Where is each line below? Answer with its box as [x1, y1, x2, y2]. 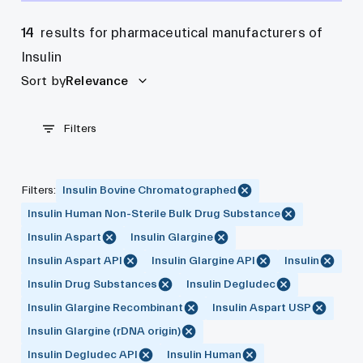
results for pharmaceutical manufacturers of [41, 24, 323, 41]
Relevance [66, 73, 129, 88]
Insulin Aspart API [28, 254, 122, 267]
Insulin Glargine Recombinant [28, 301, 183, 314]
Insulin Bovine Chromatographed [62, 183, 237, 197]
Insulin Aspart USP [212, 301, 311, 314]
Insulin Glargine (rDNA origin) [28, 324, 181, 338]
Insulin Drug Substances [28, 277, 157, 291]
